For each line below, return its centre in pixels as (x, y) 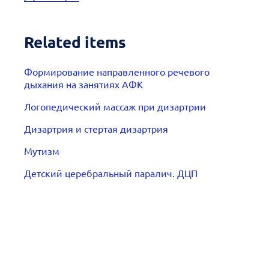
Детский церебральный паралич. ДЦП (111, 173)
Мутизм (42, 151)
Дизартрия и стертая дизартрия (96, 128)
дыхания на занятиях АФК (83, 84)
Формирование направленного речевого (117, 71)
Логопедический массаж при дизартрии (115, 106)
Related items (75, 42)
